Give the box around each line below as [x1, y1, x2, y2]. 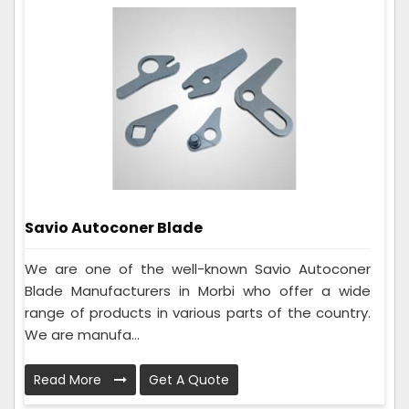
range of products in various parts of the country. [25, 302, 371, 322]
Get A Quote [149, 370, 229, 389]
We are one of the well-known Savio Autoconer [25, 258, 371, 278]
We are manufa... [25, 324, 140, 344]
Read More [34, 370, 105, 389]
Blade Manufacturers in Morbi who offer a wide [25, 280, 371, 300]
